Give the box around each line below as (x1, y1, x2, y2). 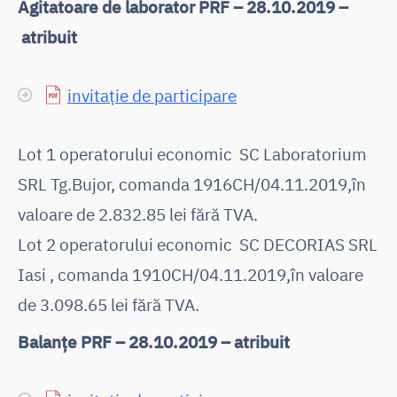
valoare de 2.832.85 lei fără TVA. (18, 202, 258, 225)
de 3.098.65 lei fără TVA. (18, 292, 199, 315)
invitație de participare (67, 83, 237, 106)
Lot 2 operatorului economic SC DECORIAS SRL (18, 232, 378, 255)
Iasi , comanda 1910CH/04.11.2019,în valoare (18, 262, 363, 285)
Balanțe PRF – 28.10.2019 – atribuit (18, 330, 290, 353)
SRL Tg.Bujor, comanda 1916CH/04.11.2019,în (18, 172, 366, 195)
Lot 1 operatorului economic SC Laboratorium (18, 142, 367, 165)
